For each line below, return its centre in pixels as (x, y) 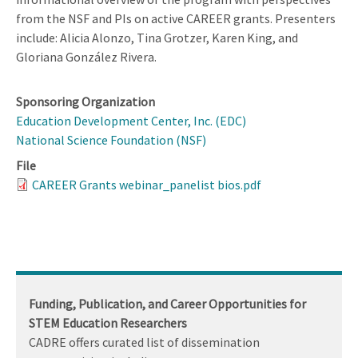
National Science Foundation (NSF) (111, 139)
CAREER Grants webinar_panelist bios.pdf (147, 184)
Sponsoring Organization (86, 101)
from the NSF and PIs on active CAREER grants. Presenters (176, 18)
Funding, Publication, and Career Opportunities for (167, 303)
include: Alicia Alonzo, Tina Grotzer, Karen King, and (157, 37)
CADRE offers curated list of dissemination (144, 342)
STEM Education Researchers (108, 322)
